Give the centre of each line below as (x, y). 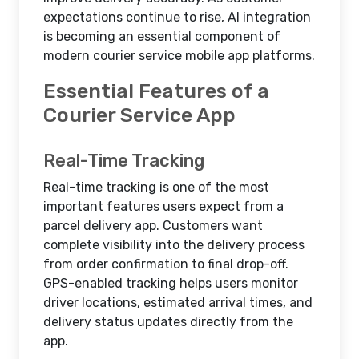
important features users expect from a (163, 206)
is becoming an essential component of (162, 36)
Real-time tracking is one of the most (156, 187)
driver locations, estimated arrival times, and (178, 303)
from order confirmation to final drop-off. (166, 264)
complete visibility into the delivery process (174, 245)
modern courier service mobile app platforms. (179, 56)
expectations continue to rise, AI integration (177, 17)
